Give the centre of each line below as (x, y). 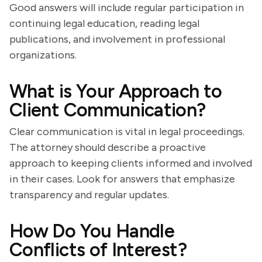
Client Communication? (108, 110)
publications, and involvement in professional (117, 39)
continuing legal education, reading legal (104, 23)
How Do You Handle (92, 231)
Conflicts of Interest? (98, 250)
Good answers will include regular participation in (127, 8)
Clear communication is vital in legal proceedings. (127, 132)
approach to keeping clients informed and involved (131, 163)
